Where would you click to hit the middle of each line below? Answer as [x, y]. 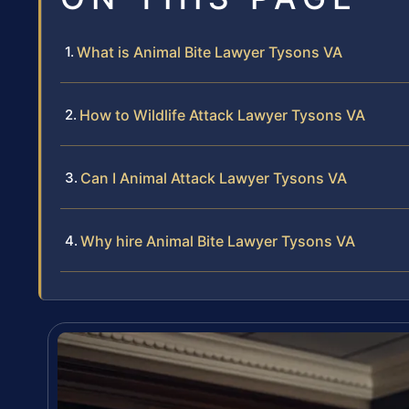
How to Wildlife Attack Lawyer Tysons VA [222, 115]
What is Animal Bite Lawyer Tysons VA [210, 52]
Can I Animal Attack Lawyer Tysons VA [214, 178]
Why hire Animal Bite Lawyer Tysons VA [218, 241]
